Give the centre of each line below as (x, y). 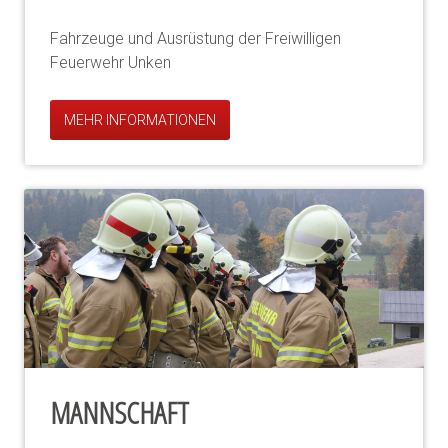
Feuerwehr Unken (110, 62)
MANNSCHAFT (119, 412)
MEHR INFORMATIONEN (140, 119)
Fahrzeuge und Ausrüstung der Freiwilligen (195, 38)
